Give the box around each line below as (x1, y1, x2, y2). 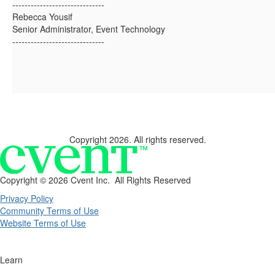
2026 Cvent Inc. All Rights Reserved (48, 173, 191, 186)
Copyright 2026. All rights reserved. (69, 133, 206, 146)
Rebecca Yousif (12, 10, 72, 23)
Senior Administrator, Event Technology (12, 23, 165, 36)
